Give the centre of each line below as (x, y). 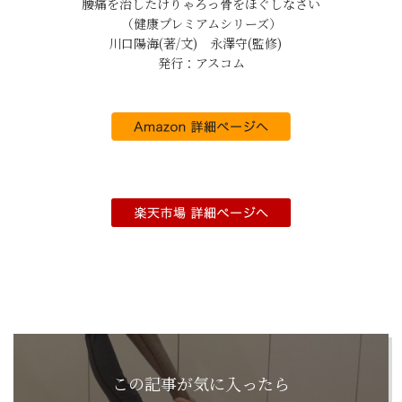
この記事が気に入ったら (201, 383)
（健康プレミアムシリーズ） (201, 23)
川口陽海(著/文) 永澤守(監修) (201, 43)
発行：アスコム (201, 63)
